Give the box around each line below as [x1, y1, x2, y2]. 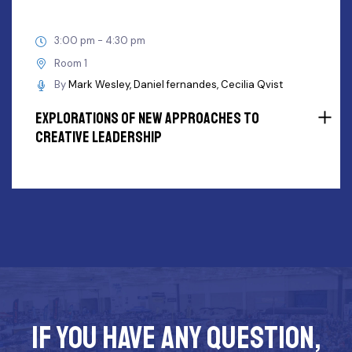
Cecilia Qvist [221, 78, 283, 91]
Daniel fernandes [134, 78, 217, 91]
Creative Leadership [35, 127, 162, 147]
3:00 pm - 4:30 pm [54, 34, 145, 47]
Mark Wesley [68, 78, 130, 91]
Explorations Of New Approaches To [35, 108, 259, 128]
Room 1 [54, 57, 87, 71]
